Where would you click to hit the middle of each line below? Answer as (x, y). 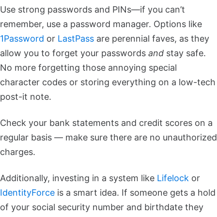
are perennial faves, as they (152, 39)
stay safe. (185, 53)
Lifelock (173, 178)
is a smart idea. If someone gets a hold (135, 193)
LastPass (76, 39)
